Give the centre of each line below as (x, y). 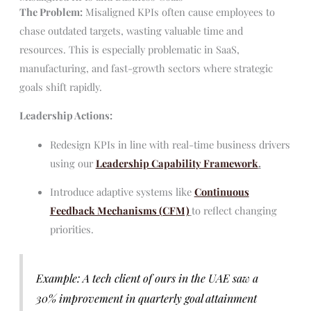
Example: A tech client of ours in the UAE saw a (148, 278)
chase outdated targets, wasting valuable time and (131, 30)
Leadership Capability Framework (177, 163)
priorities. (72, 229)
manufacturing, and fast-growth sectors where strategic (146, 68)
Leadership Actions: (66, 116)
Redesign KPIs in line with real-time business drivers (170, 144)
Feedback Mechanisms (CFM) (119, 211)
